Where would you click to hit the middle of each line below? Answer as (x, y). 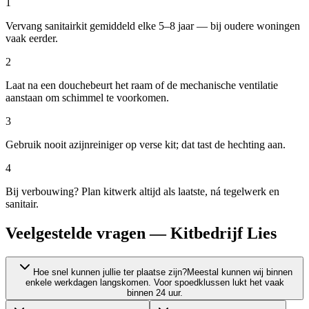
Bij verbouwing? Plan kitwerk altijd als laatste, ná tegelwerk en (142, 192)
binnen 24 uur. (154, 292)
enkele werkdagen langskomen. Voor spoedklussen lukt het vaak (154, 282)
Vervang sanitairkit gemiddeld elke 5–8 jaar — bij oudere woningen (153, 26)
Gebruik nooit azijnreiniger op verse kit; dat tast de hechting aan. (146, 145)
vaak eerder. (32, 39)
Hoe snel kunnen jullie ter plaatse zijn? (110, 272)
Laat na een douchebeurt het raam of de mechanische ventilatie (142, 86)
